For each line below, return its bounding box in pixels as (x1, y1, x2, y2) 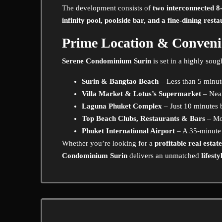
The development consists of (62, 4, 153, 12)
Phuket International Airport (82, 127, 175, 135)
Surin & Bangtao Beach (82, 77, 159, 85)
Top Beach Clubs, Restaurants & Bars (82, 114, 205, 122)
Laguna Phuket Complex (82, 102, 162, 110)
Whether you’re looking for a (62, 139, 155, 147)
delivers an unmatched (127, 152, 201, 160)
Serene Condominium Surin (62, 57, 151, 65)
